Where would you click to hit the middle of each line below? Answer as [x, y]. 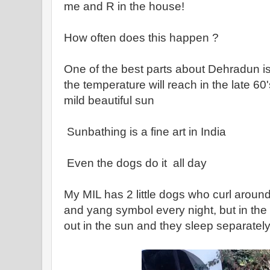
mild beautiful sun [111, 100]
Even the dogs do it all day [137, 163]
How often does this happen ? [143, 38]
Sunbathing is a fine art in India [145, 132]
